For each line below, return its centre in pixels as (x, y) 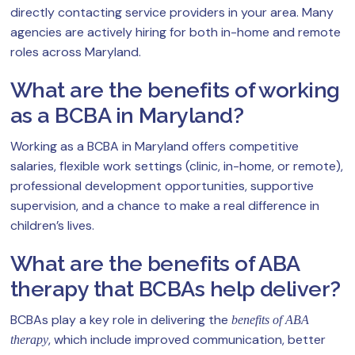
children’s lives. (52, 226)
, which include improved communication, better (187, 340)
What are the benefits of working (175, 90)
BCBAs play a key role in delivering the (121, 320)
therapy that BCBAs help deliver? (176, 289)
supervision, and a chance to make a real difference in (165, 206)
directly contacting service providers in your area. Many (172, 13)
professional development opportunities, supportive (162, 186)
